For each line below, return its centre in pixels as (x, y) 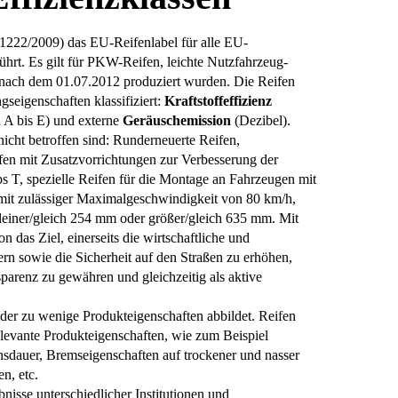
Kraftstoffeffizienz (219, 100)
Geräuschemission (177, 120)
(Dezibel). (261, 120)
